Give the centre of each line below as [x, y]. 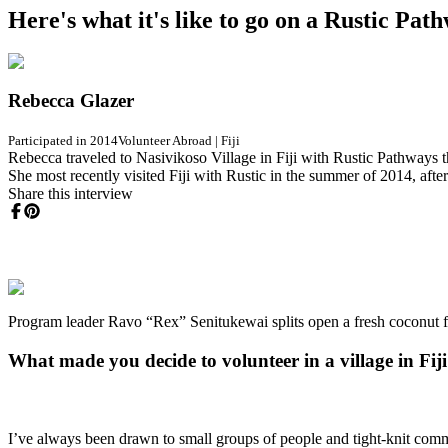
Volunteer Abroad [165, 140]
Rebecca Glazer [71, 101]
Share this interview [70, 193]
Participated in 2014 [63, 140]
